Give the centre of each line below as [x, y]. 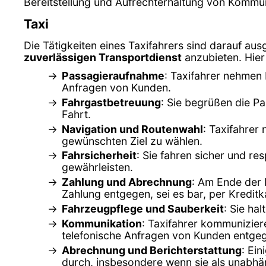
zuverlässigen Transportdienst [103, 57]
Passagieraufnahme [113, 75]
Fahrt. [76, 114]
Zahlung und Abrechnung [127, 182]
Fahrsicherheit [99, 156]
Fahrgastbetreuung [111, 102]
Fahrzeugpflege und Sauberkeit [143, 209]
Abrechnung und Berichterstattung [152, 251]
